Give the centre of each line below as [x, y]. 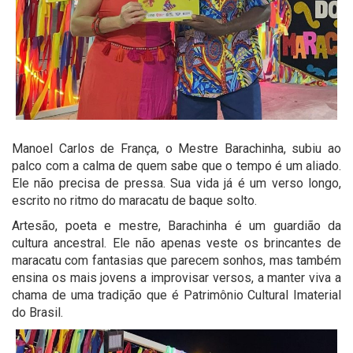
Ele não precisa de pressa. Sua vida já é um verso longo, [176, 183]
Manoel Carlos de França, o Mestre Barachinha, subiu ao [176, 148]
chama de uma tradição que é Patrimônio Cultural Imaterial [176, 295]
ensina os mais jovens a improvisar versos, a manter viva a [176, 277]
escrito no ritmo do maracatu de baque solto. [136, 200]
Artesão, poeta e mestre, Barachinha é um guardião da [176, 225]
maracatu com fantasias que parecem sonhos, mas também [176, 260]
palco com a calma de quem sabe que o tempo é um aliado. [176, 165]
